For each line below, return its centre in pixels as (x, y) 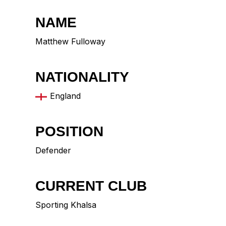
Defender (53, 151)
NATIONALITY (82, 77)
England (65, 96)
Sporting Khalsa (66, 205)
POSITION (69, 132)
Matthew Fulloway (70, 42)
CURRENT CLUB (91, 186)
